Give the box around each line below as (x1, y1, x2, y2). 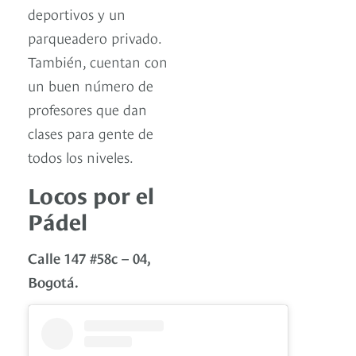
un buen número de (28, 75, 153, 95)
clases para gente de (28, 122, 153, 143)
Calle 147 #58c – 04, (28, 247, 150, 268)
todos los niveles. (28, 146, 133, 167)
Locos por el (28, 178, 154, 210)
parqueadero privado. (28, 27, 161, 48)
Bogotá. (28, 271, 79, 292)
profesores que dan (28, 99, 147, 119)
